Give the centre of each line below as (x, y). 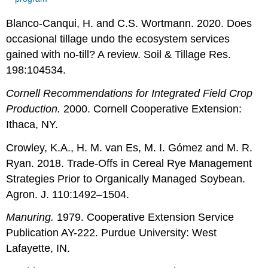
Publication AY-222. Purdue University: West (112, 233)
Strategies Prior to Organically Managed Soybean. (126, 179)
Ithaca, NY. (32, 124)
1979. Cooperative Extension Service (146, 217)
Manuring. (32, 217)
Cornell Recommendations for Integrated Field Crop (130, 93)
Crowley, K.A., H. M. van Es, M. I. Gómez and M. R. (130, 147)
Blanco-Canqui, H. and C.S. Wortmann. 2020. (115, 23)
